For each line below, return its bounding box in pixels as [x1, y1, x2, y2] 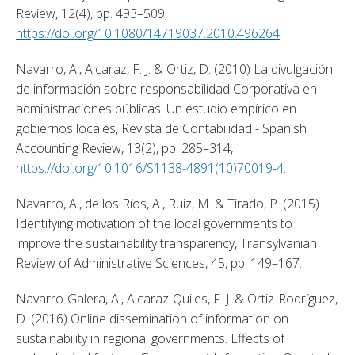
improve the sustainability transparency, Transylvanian [16, 234, 317, 252]
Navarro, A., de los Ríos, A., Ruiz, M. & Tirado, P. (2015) [16, 194, 319, 212]
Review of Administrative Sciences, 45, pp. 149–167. [16, 254, 305, 272]
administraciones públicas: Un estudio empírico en [16, 99, 296, 117]
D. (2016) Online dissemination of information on [16, 309, 288, 327]
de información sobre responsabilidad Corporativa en [16, 79, 317, 97]
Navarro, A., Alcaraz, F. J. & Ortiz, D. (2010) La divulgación [16, 59, 333, 78]
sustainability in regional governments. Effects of [16, 329, 284, 347]
